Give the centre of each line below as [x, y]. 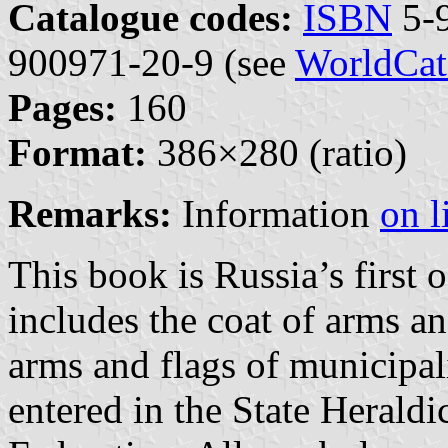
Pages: [62, 107]
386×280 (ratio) [277, 152]
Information [276, 213]
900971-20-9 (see [151, 62]
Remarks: [90, 213]
